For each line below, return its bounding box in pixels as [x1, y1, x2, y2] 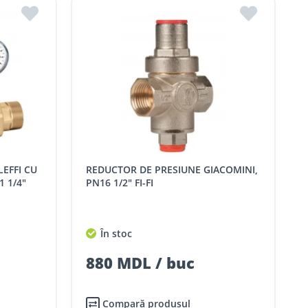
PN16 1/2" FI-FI [86, 176, 154, 190]
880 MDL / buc [86, 252, 195, 274]
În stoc [98, 227, 133, 241]
